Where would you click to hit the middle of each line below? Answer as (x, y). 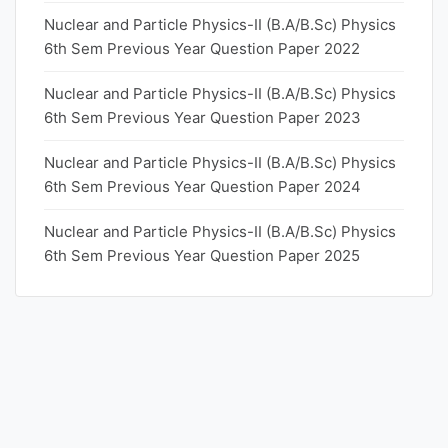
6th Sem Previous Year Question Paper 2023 (202, 117)
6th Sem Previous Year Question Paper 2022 (202, 48)
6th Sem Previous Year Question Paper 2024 (202, 186)
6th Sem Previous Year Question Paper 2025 (202, 255)
